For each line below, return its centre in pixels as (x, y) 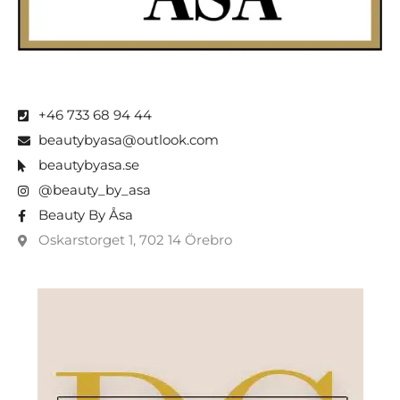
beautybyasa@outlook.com (128, 140)
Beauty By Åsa (85, 215)
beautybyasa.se (88, 165)
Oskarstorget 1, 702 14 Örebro (135, 240)
